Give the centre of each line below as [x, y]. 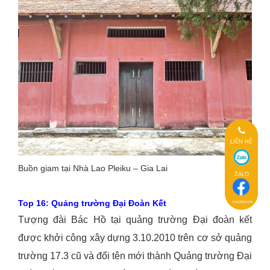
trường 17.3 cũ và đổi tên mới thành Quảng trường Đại [135, 256]
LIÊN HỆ [241, 141]
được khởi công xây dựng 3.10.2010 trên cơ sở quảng [135, 237]
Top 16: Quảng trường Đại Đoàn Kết [92, 203]
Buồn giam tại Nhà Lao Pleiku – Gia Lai [93, 168]
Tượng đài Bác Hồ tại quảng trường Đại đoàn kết [135, 219]
